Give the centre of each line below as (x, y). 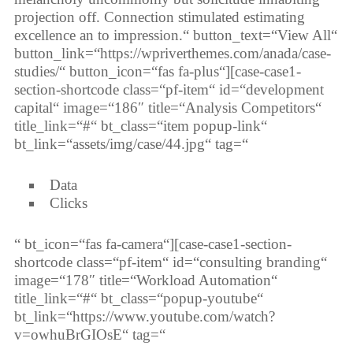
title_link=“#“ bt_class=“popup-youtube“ (138, 299)
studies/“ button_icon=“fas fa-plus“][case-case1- (157, 71)
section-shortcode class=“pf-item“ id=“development (169, 89)
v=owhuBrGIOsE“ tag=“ (89, 335)
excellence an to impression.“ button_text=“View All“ (175, 35)
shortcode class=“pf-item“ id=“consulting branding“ (170, 262)
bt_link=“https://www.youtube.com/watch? (144, 317)
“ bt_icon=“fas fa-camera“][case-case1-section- (152, 244)
